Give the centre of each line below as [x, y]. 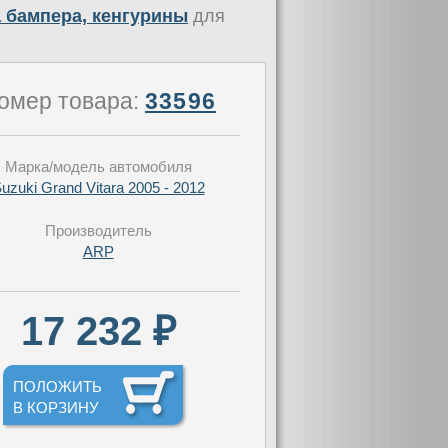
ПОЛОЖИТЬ [57, 386]
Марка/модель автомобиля [98, 166]
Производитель [98, 230]
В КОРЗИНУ [56, 407]
